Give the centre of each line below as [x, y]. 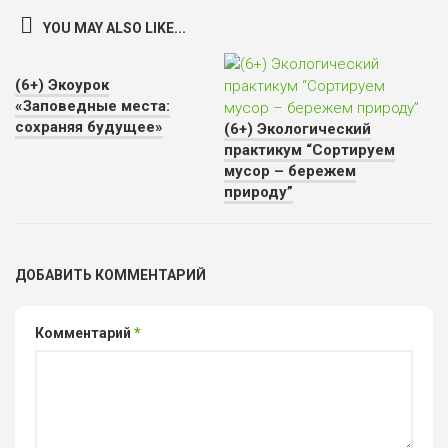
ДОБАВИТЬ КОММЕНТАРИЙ [110, 275]
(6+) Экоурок [62, 85]
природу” [258, 192]
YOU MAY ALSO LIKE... [114, 28]
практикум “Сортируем [309, 150]
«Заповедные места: [92, 106]
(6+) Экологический [297, 129]
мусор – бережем [290, 171]
